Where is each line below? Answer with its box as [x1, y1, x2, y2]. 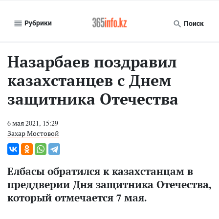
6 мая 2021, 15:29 [7, 118, 58, 128]
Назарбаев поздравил [7, 51, 177, 72]
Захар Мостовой [7, 129, 59, 138]
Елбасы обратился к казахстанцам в [7, 164, 193, 178]
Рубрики [23, 19, 52, 27]
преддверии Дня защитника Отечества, [7, 177, 211, 191]
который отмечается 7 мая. [7, 191, 147, 204]
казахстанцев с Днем [7, 70, 172, 90]
